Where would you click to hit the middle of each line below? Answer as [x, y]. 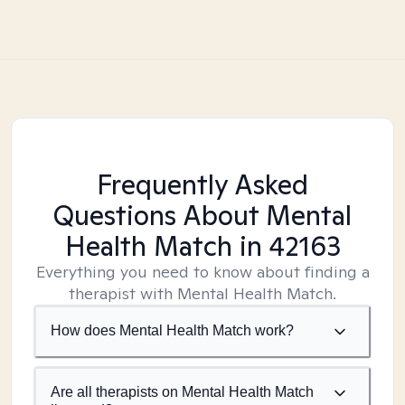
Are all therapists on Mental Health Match [182, 392]
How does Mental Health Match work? [172, 330]
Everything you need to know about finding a [202, 272]
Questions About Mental [202, 215]
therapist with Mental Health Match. [202, 293]
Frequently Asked [202, 184]
